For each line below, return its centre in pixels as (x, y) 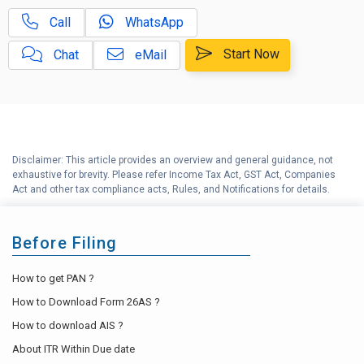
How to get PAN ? (53, 278)
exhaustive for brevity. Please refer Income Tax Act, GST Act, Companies (174, 174)
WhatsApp (153, 22)
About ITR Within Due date (74, 349)
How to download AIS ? (68, 325)
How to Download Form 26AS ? (86, 301)
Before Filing (65, 243)
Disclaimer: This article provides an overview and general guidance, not (173, 160)
